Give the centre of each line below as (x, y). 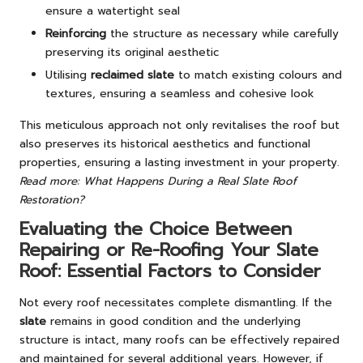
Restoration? (52, 199)
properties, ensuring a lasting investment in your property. (179, 162)
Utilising (68, 75)
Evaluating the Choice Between (156, 228)
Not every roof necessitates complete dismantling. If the (176, 303)
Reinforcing (76, 33)
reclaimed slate (132, 75)
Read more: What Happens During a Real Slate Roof (158, 181)
